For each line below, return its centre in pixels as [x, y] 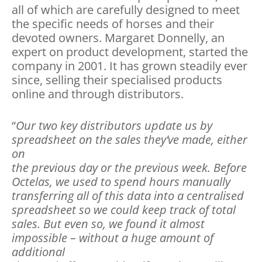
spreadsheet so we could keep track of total [124, 210]
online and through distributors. [98, 94]
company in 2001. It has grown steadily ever [130, 66]
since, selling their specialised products [117, 80]
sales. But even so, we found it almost [108, 224]
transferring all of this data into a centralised [128, 196]
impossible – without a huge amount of [113, 238]
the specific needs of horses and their [113, 24]
